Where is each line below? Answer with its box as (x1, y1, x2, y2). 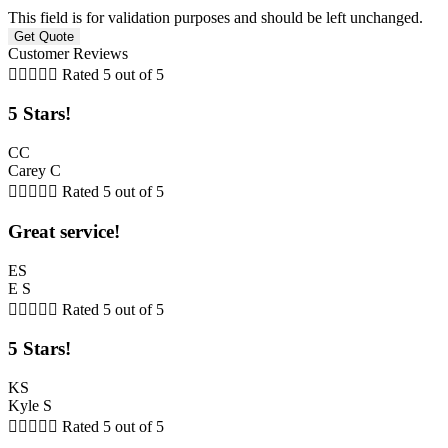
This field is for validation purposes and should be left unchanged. (8, 8, 423, 26)
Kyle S (8, 397, 52, 414)
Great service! (8, 220, 120, 242)
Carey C (8, 162, 61, 180)
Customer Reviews (8, 44, 128, 62)
